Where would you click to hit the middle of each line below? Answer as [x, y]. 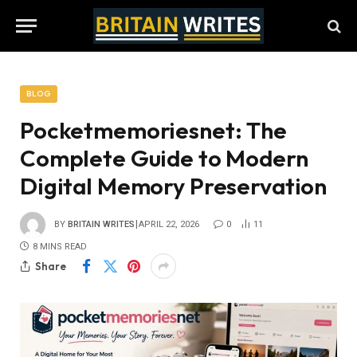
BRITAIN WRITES [101, 224]
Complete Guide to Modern [164, 158]
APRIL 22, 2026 [169, 224]
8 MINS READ [60, 247]
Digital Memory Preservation [174, 186]
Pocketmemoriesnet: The [153, 130]
